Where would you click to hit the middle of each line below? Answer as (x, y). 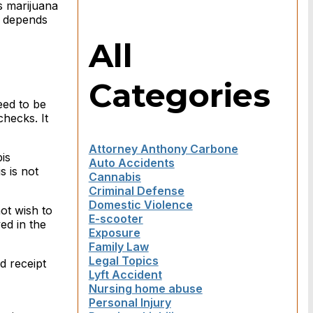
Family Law (118, 247)
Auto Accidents (131, 163)
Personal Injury (130, 303)
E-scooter (116, 219)
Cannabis (115, 177)
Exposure (114, 233)
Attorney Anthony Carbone (163, 149)
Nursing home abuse (145, 289)
